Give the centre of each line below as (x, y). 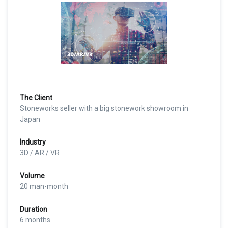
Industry (33, 142)
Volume (32, 176)
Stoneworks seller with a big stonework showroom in (104, 109)
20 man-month (44, 187)
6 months (35, 220)
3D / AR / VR (40, 153)
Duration (34, 209)
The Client (36, 98)
